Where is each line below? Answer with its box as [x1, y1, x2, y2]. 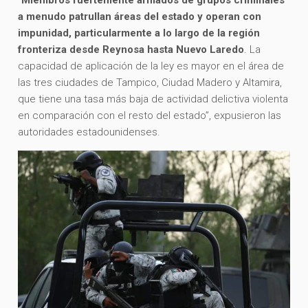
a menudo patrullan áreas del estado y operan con [18, 10, 262, 23]
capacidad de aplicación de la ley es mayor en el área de [18, 60, 285, 73]
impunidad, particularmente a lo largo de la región [18, 27, 261, 40]
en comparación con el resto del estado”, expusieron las [18, 109, 282, 122]
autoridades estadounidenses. [18, 126, 161, 139]
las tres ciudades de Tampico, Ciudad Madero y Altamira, [18, 76, 283, 89]
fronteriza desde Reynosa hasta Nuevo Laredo [18, 43, 245, 56]
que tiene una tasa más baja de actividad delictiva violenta [18, 93, 289, 106]
